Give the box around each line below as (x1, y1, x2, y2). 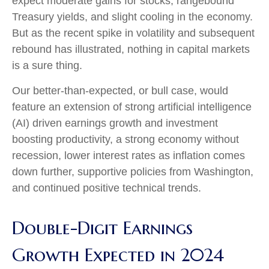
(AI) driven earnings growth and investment (12, 117, 218, 129)
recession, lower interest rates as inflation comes (12, 150, 245, 162)
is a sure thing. (12, 59, 82, 71)
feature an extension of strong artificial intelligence (12, 101, 252, 113)
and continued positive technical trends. (12, 182, 201, 194)
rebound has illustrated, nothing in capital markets (12, 43, 250, 55)
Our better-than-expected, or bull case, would (12, 85, 228, 97)
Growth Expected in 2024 (12, 244, 224, 266)
